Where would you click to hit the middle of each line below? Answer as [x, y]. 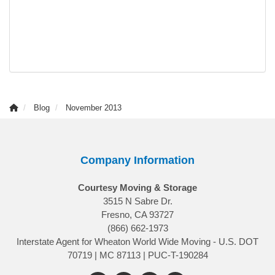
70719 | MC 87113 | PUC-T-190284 [137, 255]
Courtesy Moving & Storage [137, 187]
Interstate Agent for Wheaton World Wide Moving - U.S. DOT [137, 241]
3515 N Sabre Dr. [137, 201]
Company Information [137, 160]
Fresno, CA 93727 [137, 214]
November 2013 [94, 107]
